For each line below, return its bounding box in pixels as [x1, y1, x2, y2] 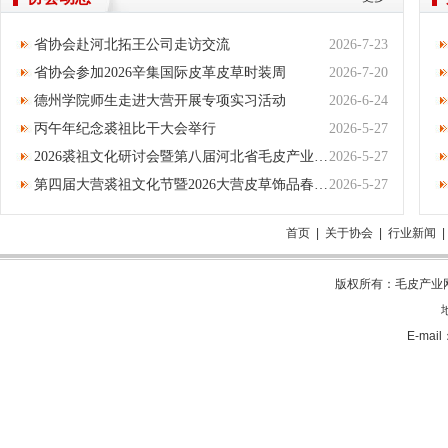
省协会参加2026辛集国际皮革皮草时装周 [34, 64, 286, 80]
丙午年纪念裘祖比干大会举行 [34, 120, 216, 136]
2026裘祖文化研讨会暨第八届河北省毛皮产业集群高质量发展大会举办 [34, 148, 314, 164]
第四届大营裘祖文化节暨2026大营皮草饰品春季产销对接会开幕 [34, 176, 314, 192]
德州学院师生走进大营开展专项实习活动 [34, 92, 286, 108]
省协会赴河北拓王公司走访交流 [34, 36, 230, 52]
